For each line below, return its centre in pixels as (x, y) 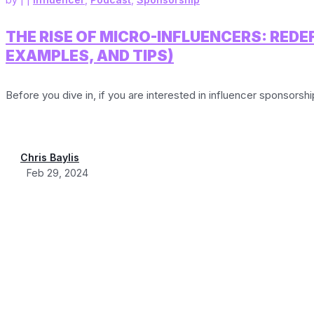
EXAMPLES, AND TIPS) (90, 56)
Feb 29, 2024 (57, 172)
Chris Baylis (50, 157)
